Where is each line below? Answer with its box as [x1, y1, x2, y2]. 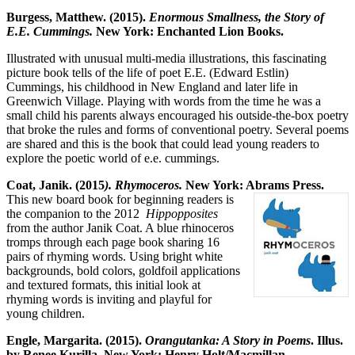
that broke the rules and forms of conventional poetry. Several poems [6, 122, 349, 136]
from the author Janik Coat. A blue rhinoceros [6, 220, 234, 235]
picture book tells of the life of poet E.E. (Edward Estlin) [6, 65, 288, 79]
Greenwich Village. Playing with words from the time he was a [6, 94, 321, 108]
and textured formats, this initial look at [6, 277, 200, 292]
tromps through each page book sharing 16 [6, 235, 219, 249]
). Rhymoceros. [105, 177, 182, 192]
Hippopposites [143, 206, 218, 220]
